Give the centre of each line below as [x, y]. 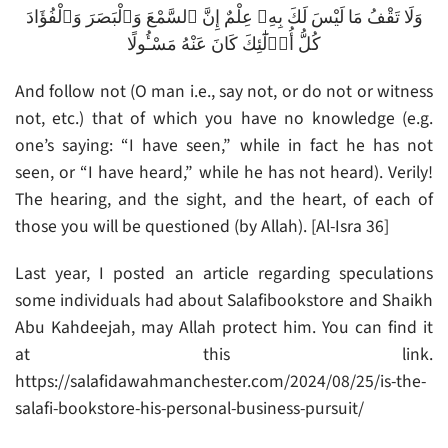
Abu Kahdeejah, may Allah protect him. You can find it [224, 328]
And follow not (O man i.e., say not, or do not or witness [224, 92]
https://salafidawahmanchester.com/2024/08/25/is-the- [220, 382]
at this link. [224, 355]
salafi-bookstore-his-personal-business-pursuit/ [189, 409]
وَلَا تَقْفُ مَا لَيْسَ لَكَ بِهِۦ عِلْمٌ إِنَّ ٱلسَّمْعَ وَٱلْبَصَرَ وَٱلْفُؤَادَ [224, 18]
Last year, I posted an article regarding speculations [224, 274]
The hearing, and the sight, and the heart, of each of [224, 200]
